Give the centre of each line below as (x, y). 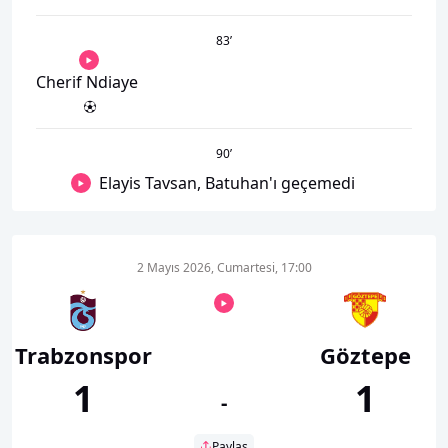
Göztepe (365, 354)
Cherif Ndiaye (87, 81)
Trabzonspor (83, 354)
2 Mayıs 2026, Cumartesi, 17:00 (224, 267)
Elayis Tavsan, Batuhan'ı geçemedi (227, 182)
